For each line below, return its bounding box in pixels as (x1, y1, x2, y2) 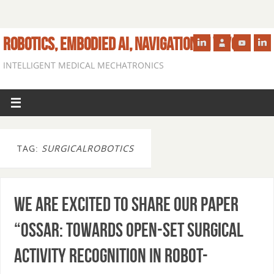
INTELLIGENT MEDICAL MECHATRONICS (3, 59, 164, 71)
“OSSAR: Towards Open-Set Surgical (13, 218, 243, 240)
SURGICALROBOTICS (42, 143, 134, 154)
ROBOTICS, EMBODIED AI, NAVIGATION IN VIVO (3, 34, 238, 54)
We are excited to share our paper (13, 193, 239, 215)
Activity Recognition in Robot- (13, 244, 208, 266)
